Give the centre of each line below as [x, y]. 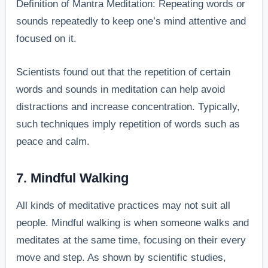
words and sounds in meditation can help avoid [121, 90]
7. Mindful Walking [73, 178]
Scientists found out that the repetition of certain [124, 72]
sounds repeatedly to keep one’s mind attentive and [131, 22]
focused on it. [47, 39]
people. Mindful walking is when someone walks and [133, 223]
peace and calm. [53, 142]
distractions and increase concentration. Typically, [128, 107]
